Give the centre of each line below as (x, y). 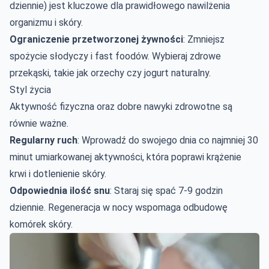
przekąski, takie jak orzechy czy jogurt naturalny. (110, 73)
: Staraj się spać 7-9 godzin (166, 190)
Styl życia (30, 89)
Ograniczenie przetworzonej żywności (96, 39)
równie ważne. (39, 123)
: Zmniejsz (204, 39)
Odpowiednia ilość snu (60, 190)
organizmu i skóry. (46, 22)
